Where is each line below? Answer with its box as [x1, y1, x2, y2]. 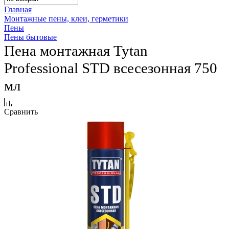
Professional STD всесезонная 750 [4, 60, 217, 77]
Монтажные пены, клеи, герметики [4, 14, 128, 24]
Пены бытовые [4, 33, 57, 42]
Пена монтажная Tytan [4, 42, 148, 59]
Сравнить [4, 107, 38, 117]
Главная [4, 5, 32, 14]
